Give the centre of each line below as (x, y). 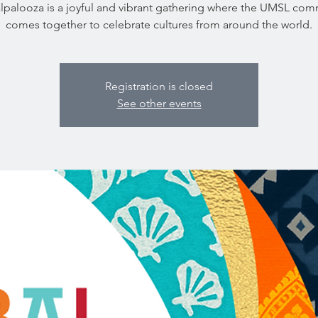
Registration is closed (159, 86)
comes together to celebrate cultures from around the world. (159, 24)
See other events (159, 103)
